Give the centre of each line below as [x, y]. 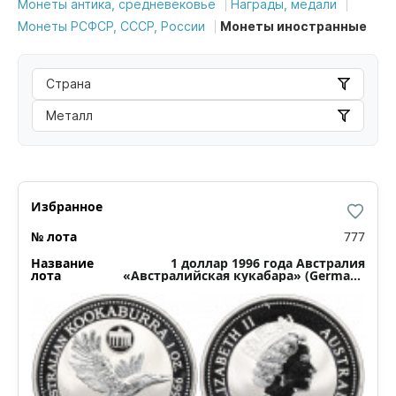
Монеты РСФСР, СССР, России [111, 27]
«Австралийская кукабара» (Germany [244, 276]
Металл [69, 116]
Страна [69, 84]
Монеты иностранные [293, 27]
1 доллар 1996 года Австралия [268, 263]
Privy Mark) [330, 288]
